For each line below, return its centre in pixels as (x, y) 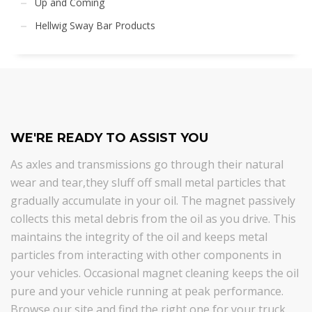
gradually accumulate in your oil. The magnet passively (153, 200)
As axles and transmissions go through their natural (147, 164)
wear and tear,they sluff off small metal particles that (148, 182)
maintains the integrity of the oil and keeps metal (139, 236)
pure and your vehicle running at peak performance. (147, 291)
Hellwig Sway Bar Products (95, 25)
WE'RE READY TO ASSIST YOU (109, 138)
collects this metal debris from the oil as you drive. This (153, 218)
